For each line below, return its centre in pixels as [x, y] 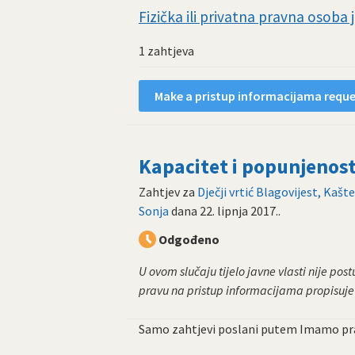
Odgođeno [189, 240]
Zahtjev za [168, 192]
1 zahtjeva [166, 50]
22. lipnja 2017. [239, 211]
